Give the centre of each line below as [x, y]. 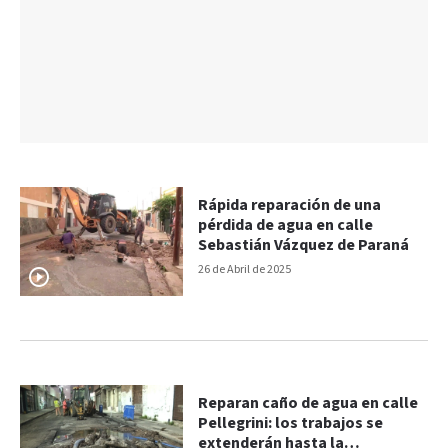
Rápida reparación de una [290, 206]
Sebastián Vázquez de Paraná [304, 246]
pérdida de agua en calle [286, 226]
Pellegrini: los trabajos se [291, 424]
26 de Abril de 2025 [245, 270]
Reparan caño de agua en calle [308, 404]
